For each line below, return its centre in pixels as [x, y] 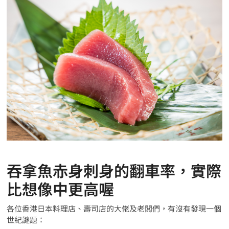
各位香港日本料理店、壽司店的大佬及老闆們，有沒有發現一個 [114, 209]
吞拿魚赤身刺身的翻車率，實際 [114, 170]
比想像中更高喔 [61, 189]
